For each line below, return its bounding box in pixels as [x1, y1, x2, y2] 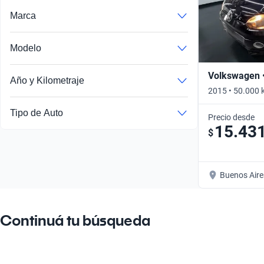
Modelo [10, 43, 41, 54]
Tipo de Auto [10, 108, 63, 118]
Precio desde [208, 112, 255, 122]
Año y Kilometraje [10, 75, 84, 86]
